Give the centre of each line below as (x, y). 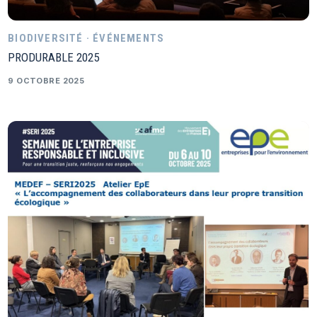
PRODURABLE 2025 (54, 57)
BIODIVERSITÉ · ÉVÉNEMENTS (86, 38)
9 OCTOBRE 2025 (46, 80)
